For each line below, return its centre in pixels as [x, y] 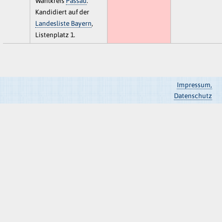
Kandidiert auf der [62, 12]
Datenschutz [193, 95]
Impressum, [194, 84]
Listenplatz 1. [55, 34]
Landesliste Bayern [63, 23]
